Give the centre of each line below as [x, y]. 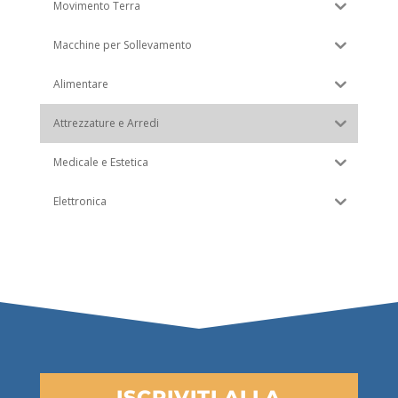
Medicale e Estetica [100, 163]
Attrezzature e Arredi [106, 123]
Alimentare [80, 84]
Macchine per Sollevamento [122, 45]
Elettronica [80, 202]
